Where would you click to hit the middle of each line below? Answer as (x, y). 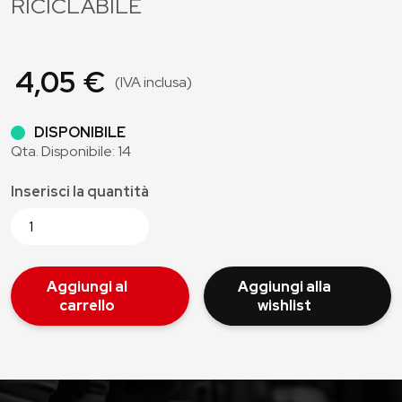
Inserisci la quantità (80, 192)
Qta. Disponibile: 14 (71, 151)
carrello (87, 306)
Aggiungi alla (284, 287)
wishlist (284, 306)
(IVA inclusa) (153, 82)
